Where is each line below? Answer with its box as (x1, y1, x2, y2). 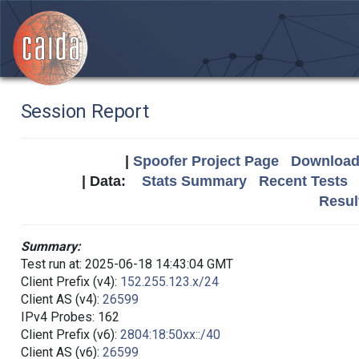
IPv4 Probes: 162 (20, 309, 119, 325)
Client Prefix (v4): (20, 274, 120, 289)
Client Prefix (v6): (20, 327, 120, 342)
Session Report (20, 100, 149, 123)
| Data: (82, 173, 142, 189)
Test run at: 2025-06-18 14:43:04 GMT (20, 256, 233, 272)
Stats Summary (142, 173, 247, 189)
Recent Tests (259, 173, 348, 189)
